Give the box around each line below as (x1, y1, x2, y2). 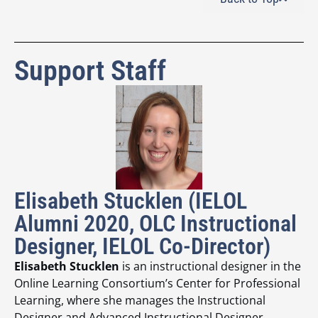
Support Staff (14, 53, 166, 87)
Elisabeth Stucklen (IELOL (14, 187, 247, 214)
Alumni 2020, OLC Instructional (14, 209, 297, 237)
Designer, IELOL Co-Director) (14, 232, 270, 260)
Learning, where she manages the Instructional (14, 292, 265, 308)
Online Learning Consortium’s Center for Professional (14, 275, 300, 291)
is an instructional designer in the (119, 258, 301, 274)
